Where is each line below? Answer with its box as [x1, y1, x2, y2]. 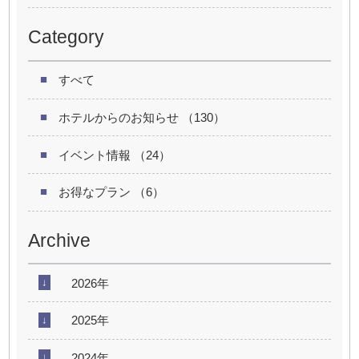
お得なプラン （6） [58, 185, 165, 200]
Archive [27, 229, 91, 251]
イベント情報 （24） [58, 147, 171, 162]
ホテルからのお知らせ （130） [58, 110, 226, 124]
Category [27, 26, 104, 48]
